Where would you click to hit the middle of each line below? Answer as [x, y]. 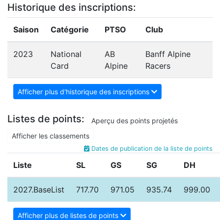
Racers [158, 66]
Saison [26, 29]
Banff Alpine [168, 54]
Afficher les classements [51, 136]
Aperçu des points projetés [135, 121]
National [66, 54]
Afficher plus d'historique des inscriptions [84, 92]
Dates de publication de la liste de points [151, 149]
